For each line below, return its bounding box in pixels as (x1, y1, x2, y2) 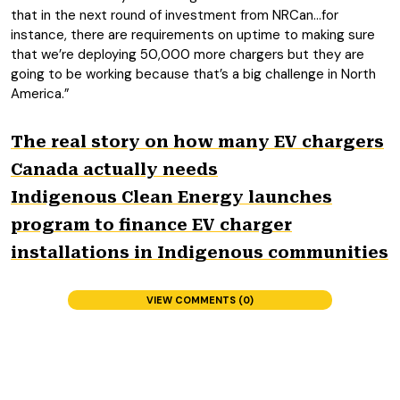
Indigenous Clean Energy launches (11, 187, 332, 206)
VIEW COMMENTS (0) (146, 294, 254, 306)
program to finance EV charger (11, 215, 292, 234)
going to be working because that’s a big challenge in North (11, 65, 376, 83)
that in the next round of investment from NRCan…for (11, 6, 338, 24)
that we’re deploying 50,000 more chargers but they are (11, 46, 364, 63)
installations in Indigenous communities (11, 243, 388, 262)
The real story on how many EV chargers (11, 132, 384, 151)
